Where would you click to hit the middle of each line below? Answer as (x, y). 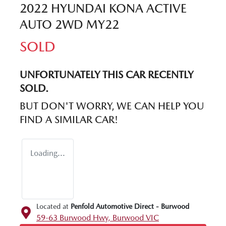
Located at (52, 206)
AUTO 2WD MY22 (69, 24)
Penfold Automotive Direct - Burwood (130, 206)
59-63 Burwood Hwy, (74, 217)
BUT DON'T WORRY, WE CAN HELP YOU (112, 106)
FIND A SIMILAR (57, 119)
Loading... (48, 153)
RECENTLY (169, 74)
